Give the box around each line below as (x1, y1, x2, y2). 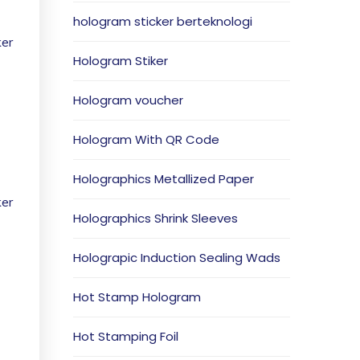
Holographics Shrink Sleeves (73, 210, 238, 227)
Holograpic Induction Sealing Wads (73, 249, 280, 266)
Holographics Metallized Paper (73, 170, 254, 187)
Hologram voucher (73, 92, 183, 108)
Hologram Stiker (73, 52, 168, 69)
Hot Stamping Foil (73, 328, 178, 345)
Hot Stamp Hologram (73, 288, 201, 305)
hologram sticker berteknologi (73, 13, 252, 30)
